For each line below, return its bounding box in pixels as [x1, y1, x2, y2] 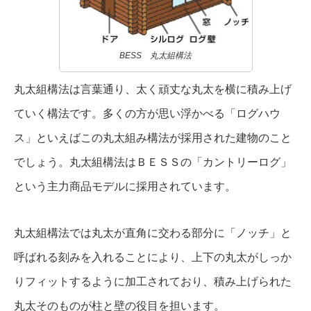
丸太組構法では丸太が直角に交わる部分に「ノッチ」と [14, 226, 292, 239]
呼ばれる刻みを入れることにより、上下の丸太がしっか [14, 251, 292, 263]
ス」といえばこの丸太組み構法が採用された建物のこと [14, 131, 292, 144]
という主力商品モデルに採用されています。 [14, 180, 236, 192]
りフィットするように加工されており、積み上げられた [14, 275, 292, 287]
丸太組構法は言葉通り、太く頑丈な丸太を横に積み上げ [14, 83, 292, 95]
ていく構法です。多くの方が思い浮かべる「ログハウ [14, 107, 280, 119]
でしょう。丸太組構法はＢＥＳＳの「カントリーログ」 [14, 155, 292, 168]
